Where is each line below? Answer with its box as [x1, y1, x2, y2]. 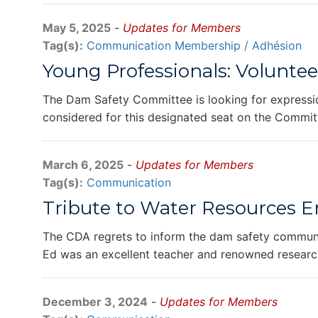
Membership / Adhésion [175, 38, 302, 53]
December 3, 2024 [43, 295, 148, 309]
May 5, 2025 [43, 21, 111, 35]
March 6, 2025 [43, 158, 124, 172]
